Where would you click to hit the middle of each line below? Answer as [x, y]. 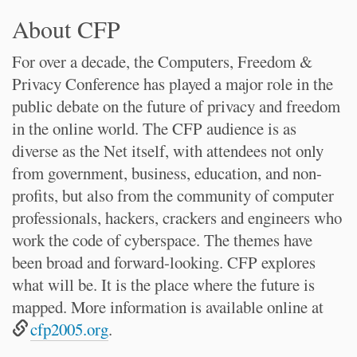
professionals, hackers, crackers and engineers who [177, 218]
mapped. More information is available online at [168, 307]
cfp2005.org [70, 329]
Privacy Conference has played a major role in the [173, 84]
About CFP [66, 29]
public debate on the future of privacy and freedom [176, 106]
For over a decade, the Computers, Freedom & [162, 61]
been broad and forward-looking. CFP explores [164, 262]
